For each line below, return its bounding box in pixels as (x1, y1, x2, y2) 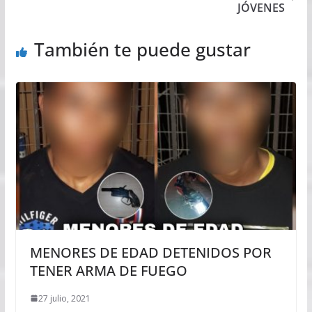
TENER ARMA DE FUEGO (29, 260, 187, 280)
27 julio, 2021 (38, 292, 91, 304)
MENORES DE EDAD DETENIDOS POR (29, 242, 272, 262)
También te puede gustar (33, 36, 251, 62)
